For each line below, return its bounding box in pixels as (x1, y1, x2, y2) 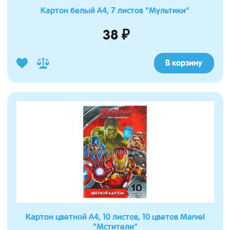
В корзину (165, 58, 202, 68)
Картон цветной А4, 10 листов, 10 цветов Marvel (25, 212, 205, 222)
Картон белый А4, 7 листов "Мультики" (41, 5, 189, 15)
